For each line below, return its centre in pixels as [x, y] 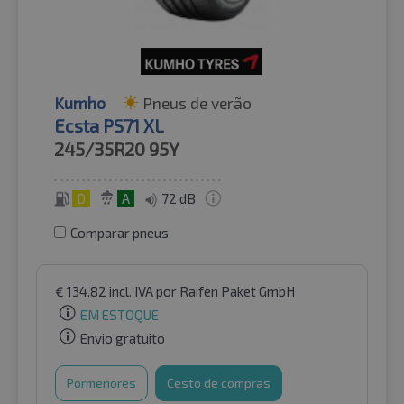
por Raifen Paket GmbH [225, 292]
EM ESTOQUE [119, 315]
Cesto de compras [219, 382]
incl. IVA [133, 292]
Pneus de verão [197, 103]
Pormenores [101, 382]
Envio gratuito [123, 338]
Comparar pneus [119, 233]
